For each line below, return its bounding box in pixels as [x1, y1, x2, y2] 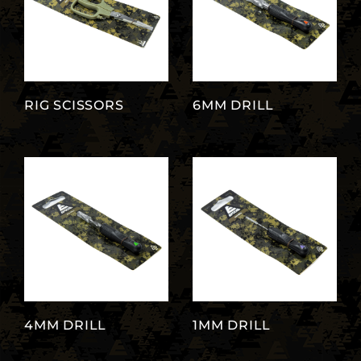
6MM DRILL [193, 97, 275, 113]
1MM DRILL [193, 317, 272, 333]
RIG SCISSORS [24, 97, 124, 113]
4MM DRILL [24, 317, 107, 333]
